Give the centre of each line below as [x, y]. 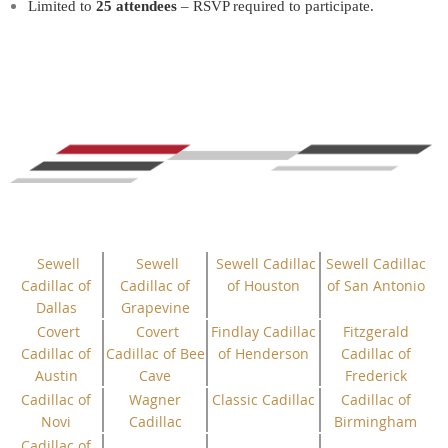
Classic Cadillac [263, 399]
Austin [56, 375]
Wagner [155, 399]
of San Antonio [375, 285]
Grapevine [155, 307]
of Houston [263, 285]
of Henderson [263, 353]
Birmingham [375, 421]
